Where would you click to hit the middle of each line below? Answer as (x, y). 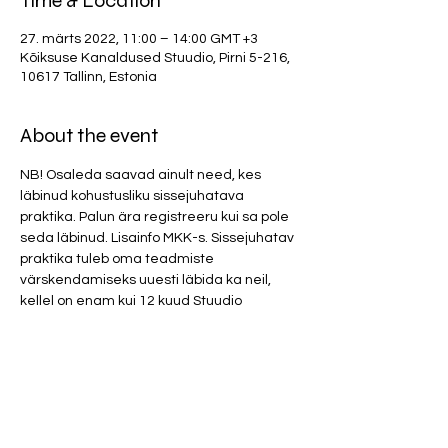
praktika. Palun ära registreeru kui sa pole (156, 217)
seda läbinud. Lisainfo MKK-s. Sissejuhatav (158, 238)
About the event (89, 135)
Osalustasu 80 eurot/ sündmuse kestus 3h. (159, 364)
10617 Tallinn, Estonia (88, 77)
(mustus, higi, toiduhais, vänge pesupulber (157, 427)
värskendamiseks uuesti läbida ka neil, (147, 280)
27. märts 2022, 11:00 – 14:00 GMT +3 (139, 39)
